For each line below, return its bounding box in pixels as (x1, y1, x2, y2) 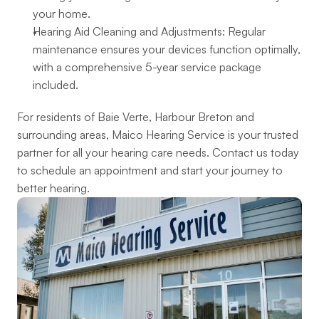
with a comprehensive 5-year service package (33, 60, 261, 74)
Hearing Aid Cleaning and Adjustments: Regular (33, 24, 266, 38)
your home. (33, 6, 90, 21)
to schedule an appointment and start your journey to (17, 163, 283, 177)
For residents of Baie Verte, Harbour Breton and (17, 110, 254, 124)
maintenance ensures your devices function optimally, (33, 42, 300, 56)
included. (33, 78, 78, 92)
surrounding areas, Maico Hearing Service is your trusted (17, 127, 298, 142)
